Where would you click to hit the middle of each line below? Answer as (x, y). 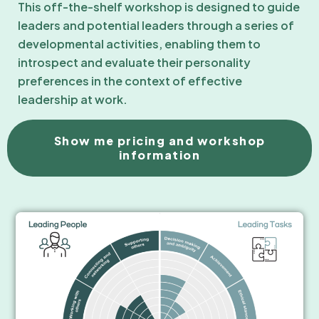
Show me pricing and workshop (159, 140)
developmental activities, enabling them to (139, 43)
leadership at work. (73, 99)
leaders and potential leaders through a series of (156, 25)
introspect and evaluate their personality (134, 62)
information (159, 155)
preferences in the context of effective (130, 80)
